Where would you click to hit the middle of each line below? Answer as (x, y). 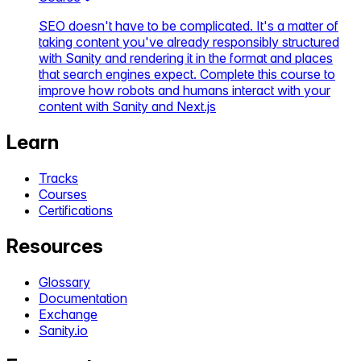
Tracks (58, 178)
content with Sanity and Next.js (127, 107)
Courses (63, 194)
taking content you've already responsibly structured (189, 42)
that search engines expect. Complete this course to (187, 75)
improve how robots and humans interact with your (185, 91)
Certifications (76, 210)
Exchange (68, 314)
